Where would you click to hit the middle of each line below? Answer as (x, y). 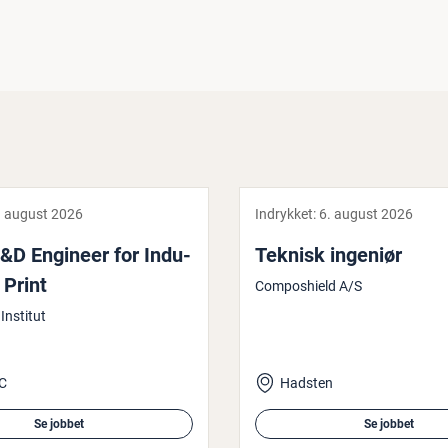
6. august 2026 (366, 213)
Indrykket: (287, 213)
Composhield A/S (308, 285)
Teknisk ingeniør (328, 254)
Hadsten (306, 382)
